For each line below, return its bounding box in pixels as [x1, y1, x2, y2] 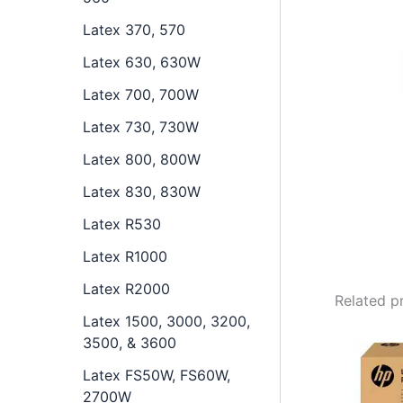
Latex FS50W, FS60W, [83, 365, 230, 384]
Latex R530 [83, 214, 161, 233]
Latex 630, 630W [83, 52, 201, 71]
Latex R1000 [83, 246, 167, 265]
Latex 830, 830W [83, 182, 201, 201]
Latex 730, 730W [83, 117, 199, 136]
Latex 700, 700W [83, 85, 199, 103]
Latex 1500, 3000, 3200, [83, 311, 250, 330]
